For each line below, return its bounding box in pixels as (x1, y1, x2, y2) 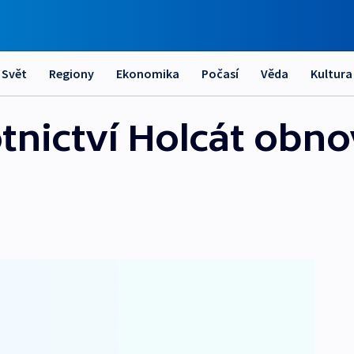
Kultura (311, 66, 352, 81)
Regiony (49, 66, 94, 81)
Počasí (201, 66, 239, 81)
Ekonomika (116, 66, 179, 81)
